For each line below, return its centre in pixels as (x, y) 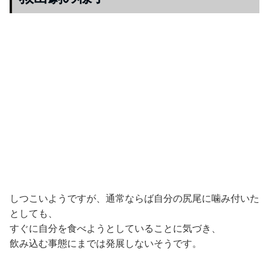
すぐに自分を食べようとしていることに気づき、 (115, 228)
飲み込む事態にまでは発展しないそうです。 (106, 243)
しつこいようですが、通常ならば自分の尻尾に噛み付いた (134, 198)
